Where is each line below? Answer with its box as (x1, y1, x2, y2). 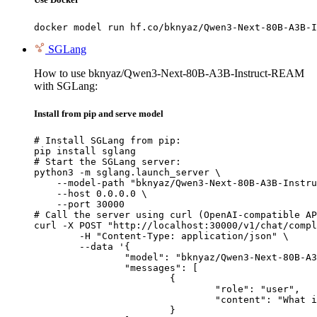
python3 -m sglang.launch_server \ (34, 166, 221, 178)
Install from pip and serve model (34, 108, 163, 119)
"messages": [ (34, 262, 125, 273)
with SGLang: (34, 79, 98, 92)
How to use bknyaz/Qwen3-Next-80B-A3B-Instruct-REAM (34, 67, 304, 79)
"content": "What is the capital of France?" (34, 294, 215, 305)
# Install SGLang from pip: (34, 134, 181, 146)
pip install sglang (34, 145, 136, 156)
